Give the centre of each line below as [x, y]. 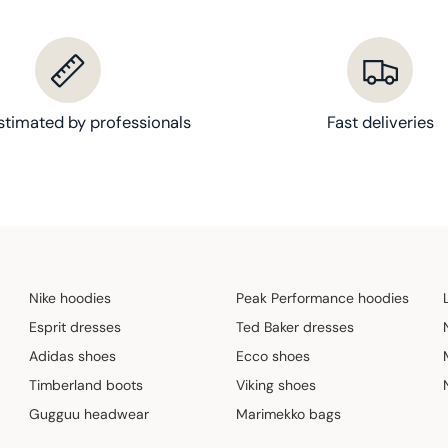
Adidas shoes [73, 356]
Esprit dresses [75, 327]
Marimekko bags [288, 414]
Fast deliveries [380, 123]
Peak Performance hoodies [322, 298]
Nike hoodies [70, 298]
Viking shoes [275, 385]
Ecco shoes [272, 356]
